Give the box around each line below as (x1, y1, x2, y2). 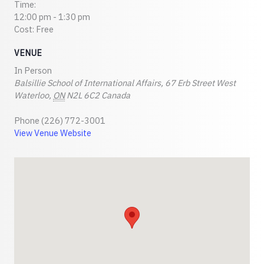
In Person (14, 64, 52, 76)
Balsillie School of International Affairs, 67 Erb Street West (14, 77, 236, 88)
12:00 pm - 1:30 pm (14, 11, 90, 22)
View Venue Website (14, 127, 91, 138)
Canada (101, 89, 130, 101)
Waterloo (14, 89, 49, 101)
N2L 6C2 (67, 89, 100, 101)
